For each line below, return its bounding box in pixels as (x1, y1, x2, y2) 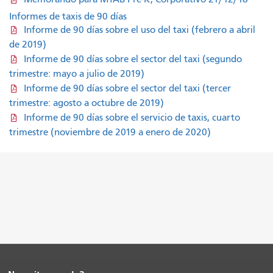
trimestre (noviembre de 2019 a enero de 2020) (9, 126, 211, 138)
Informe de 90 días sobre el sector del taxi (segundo (23, 53, 242, 65)
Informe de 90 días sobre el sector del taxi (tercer (23, 82, 231, 94)
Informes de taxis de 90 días (9, 10, 127, 22)
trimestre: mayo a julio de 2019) (9, 68, 144, 79)
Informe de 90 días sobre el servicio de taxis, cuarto (23, 112, 240, 123)
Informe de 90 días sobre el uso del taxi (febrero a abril (23, 24, 255, 35)
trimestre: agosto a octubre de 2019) (9, 97, 164, 108)
